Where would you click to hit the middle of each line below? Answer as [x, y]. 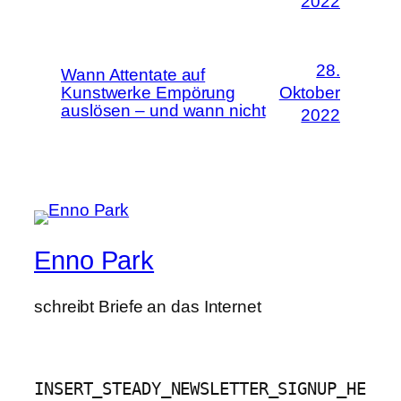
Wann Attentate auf [133, 74]
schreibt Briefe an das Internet [148, 307]
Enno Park [94, 260]
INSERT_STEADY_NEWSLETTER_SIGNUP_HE [200, 389]
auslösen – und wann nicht [163, 110]
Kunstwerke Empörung [149, 92]
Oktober [309, 93]
